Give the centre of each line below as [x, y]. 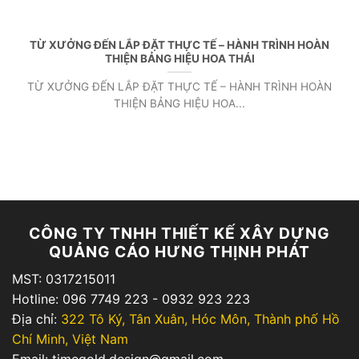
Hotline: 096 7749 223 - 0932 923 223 [131, 298]
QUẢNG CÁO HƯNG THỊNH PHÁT [179, 251]
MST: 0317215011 [64, 278]
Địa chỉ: [36, 319]
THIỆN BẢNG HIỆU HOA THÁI [179, 58]
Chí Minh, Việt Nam [70, 339]
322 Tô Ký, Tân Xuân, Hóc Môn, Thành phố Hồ [200, 319]
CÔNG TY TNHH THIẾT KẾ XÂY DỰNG [179, 233]
